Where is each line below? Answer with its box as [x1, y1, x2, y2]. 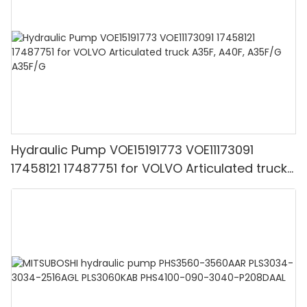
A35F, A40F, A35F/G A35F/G [11, 177, 180, 195]
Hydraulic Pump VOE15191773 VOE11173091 [11, 140, 254, 158]
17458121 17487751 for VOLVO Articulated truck [11, 159, 287, 177]
